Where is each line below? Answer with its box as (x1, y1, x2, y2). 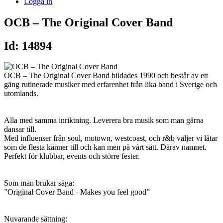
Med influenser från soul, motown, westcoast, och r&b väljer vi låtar (4, 134, 218, 143)
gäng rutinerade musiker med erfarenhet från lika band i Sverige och (4, 80, 217, 89)
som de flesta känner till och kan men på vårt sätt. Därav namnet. (4, 143, 207, 152)
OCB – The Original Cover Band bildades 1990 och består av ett (4, 71, 208, 80)
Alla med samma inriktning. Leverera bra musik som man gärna (4, 116, 204, 125)
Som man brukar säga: (4, 179, 74, 188)
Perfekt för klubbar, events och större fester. (4, 152, 140, 161)
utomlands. (4, 89, 38, 98)
